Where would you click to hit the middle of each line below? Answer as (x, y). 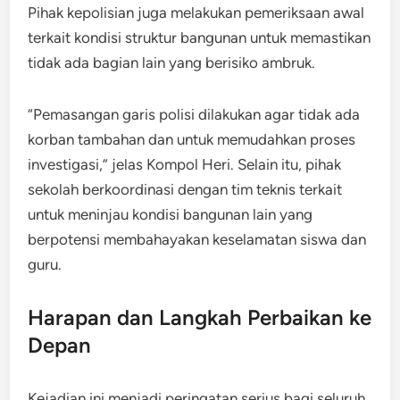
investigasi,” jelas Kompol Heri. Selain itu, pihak (185, 164)
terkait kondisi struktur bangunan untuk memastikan (200, 37)
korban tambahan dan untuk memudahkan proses (192, 139)
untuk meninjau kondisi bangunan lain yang (171, 214)
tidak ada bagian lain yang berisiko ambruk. (172, 62)
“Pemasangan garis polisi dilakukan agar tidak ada (194, 114)
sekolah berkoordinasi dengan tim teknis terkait (185, 189)
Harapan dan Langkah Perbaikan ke (200, 317)
